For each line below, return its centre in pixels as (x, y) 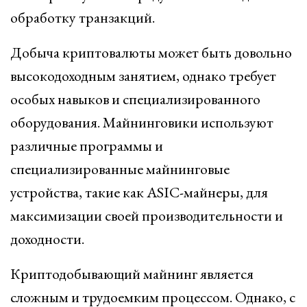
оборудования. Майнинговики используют (142, 122)
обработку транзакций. (83, 17)
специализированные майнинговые (120, 169)
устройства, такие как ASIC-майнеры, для (139, 192)
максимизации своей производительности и (147, 216)
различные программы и (87, 146)
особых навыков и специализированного (135, 99)
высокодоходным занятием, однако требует (143, 76)
